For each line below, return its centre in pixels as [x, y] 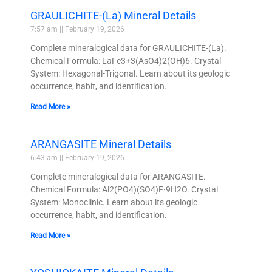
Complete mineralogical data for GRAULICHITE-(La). [128, 48]
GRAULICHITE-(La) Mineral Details [113, 16]
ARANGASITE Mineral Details [101, 144]
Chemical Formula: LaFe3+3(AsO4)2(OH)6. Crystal [126, 61]
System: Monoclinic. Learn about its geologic [114, 202]
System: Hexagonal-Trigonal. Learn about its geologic [130, 74]
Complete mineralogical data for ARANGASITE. [118, 177]
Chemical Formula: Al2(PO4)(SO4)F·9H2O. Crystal [124, 190]
